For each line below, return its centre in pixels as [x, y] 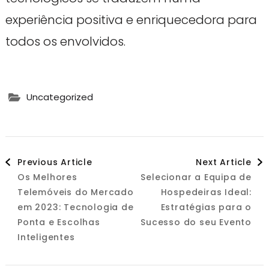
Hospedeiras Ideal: [206, 192]
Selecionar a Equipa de [196, 177]
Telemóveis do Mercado [75, 192]
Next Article [224, 162]
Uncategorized [59, 97]
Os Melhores [47, 177]
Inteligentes [46, 237]
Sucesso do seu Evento [196, 222]
